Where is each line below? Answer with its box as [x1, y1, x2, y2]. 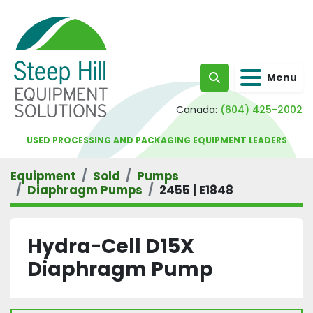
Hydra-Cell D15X [27, 233, 194, 260]
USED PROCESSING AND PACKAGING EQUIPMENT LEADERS [26, 134, 287, 146]
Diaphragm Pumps [27, 182, 143, 198]
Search [213, 76, 254, 93]
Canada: [176, 103, 217, 117]
